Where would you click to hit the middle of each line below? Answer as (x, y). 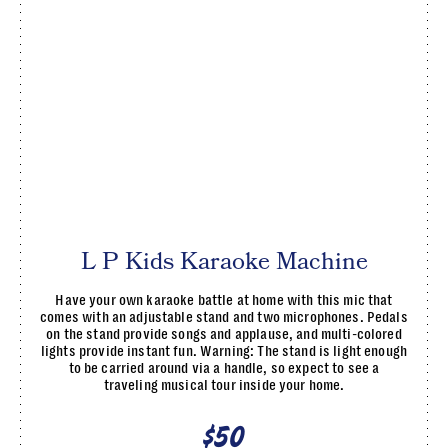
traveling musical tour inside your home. (224, 384)
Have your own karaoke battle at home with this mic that (224, 299)
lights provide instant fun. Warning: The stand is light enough (224, 350)
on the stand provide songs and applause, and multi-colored (224, 333)
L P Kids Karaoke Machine (224, 261)
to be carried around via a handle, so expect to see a (224, 367)
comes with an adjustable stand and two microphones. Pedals (224, 316)
